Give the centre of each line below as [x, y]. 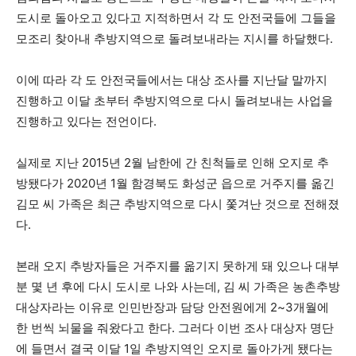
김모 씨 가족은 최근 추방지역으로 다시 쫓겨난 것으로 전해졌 [178, 203]
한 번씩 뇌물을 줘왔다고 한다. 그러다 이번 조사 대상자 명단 [175, 327]
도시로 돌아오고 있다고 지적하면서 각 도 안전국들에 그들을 [176, 17]
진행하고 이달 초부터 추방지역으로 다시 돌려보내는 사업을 [174, 100]
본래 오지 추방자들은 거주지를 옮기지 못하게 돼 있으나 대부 [178, 265]
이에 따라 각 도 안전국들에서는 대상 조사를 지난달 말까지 [172, 79]
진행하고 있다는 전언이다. [86, 121]
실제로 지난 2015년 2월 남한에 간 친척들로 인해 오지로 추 [172, 162]
